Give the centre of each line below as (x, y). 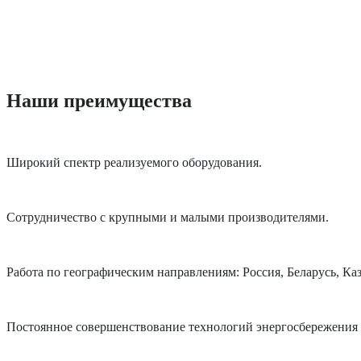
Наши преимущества (99, 100)
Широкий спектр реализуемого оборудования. (134, 162)
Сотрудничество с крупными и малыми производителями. (168, 217)
